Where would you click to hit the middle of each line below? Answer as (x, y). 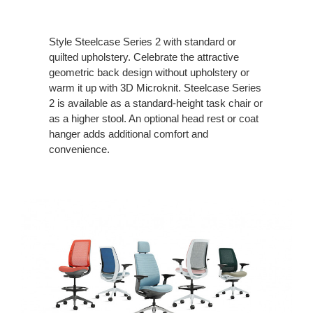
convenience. (79, 149)
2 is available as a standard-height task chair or (156, 103)
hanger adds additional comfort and (129, 133)
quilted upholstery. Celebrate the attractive (144, 57)
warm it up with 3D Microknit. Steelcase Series (155, 87)
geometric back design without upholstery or (149, 72)
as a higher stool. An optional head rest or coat (154, 118)
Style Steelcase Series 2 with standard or (143, 41)
